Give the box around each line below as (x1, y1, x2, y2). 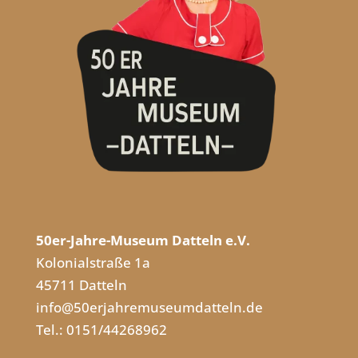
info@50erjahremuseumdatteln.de (35, 297, 263, 316)
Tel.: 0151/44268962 (35, 320, 167, 339)
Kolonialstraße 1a (35, 253, 150, 272)
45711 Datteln (35, 275, 127, 294)
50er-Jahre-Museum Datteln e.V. (35, 230, 250, 249)
